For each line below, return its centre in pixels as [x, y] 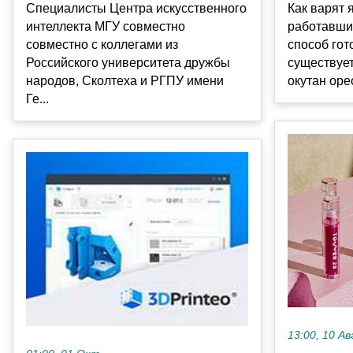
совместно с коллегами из [102, 44]
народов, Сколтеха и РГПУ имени [125, 80]
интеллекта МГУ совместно [106, 26]
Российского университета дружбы [128, 62]
